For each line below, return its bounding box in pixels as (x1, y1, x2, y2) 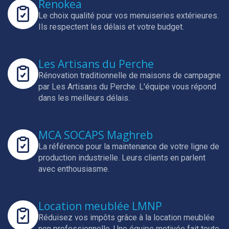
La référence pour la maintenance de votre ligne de (38, 142, 219, 151)
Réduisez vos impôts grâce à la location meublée (38, 213, 215, 222)
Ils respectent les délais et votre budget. (38, 22, 184, 32)
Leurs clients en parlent (122, 153, 205, 163)
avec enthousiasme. (38, 164, 109, 174)
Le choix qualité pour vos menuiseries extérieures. (38, 11, 219, 20)
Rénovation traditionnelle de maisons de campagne (38, 71, 221, 80)
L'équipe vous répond (139, 82, 216, 91)
